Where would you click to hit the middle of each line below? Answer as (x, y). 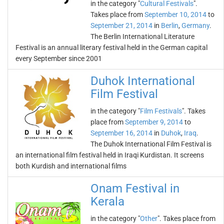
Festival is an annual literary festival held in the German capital (111, 47)
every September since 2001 (59, 58)
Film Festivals (161, 111)
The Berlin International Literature (142, 36)
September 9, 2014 (154, 122)
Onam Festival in (135, 188)
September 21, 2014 (121, 25)
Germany (195, 25)
